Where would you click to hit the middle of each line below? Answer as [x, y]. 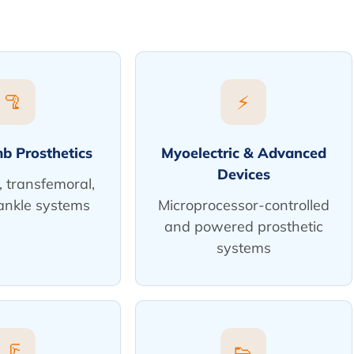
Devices [243, 174]
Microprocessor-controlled [243, 205]
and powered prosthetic [243, 226]
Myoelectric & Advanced [243, 153]
